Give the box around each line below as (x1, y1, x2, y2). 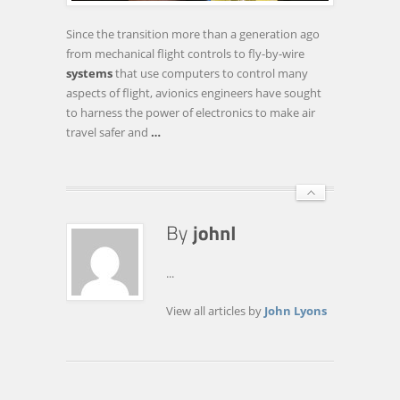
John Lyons (264, 303, 327, 319)
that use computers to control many (112, 65, 308, 81)
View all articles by (166, 303, 264, 319)
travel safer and (66, 124, 151, 140)
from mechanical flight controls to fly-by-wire (66, 46, 304, 62)
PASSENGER (160, 18, 216, 28)
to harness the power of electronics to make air (66, 104, 315, 121)
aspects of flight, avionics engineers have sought (66, 85, 321, 101)
